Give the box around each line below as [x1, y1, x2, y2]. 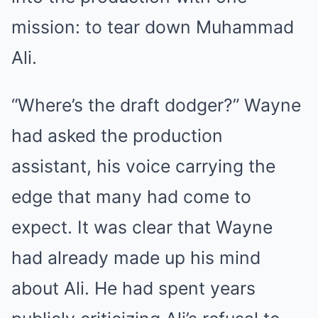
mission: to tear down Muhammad [11, 16, 294, 38]
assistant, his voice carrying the [11, 155, 275, 177]
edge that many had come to [11, 185, 251, 207]
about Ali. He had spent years [11, 277, 256, 299]
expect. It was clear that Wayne [11, 216, 273, 238]
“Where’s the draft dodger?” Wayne [11, 94, 301, 116]
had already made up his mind [11, 246, 261, 268]
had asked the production [11, 124, 223, 146]
